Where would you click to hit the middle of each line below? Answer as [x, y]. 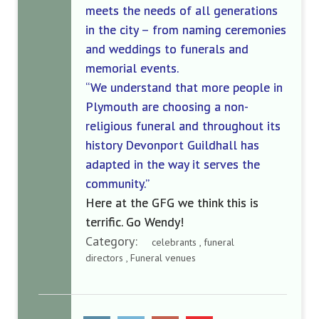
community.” [117, 183]
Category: [119, 241]
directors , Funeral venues [141, 258]
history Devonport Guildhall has [172, 145]
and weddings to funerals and [167, 49]
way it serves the [212, 164]
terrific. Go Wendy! [136, 222]
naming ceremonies [232, 30]
